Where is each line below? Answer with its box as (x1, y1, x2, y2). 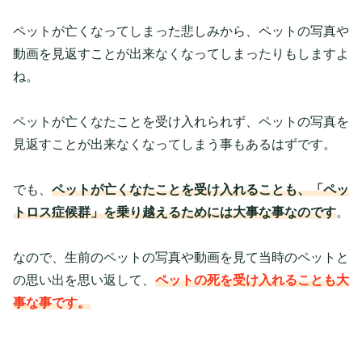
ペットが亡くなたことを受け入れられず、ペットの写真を (13, 114, 349, 128)
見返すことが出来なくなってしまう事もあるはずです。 (13, 137, 336, 151)
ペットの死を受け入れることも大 (155, 272, 349, 287)
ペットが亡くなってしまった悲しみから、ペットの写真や (13, 23, 349, 38)
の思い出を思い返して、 (13, 272, 155, 287)
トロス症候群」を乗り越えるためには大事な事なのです (13, 204, 336, 219)
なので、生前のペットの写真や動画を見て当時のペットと (13, 250, 349, 264)
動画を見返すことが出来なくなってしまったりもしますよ (13, 46, 349, 61)
